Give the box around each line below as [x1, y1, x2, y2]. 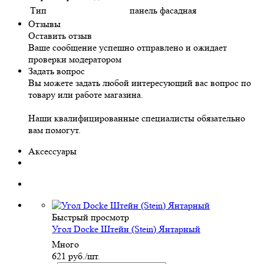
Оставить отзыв [28, 30, 92, 42]
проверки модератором [28, 54, 121, 65]
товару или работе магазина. [28, 89, 143, 101]
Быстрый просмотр [52, 212, 129, 223]
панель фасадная [130, 5, 196, 16]
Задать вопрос [28, 65, 85, 77]
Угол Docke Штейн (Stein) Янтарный [52, 223, 200, 235]
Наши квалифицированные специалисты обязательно [28, 113, 245, 124]
